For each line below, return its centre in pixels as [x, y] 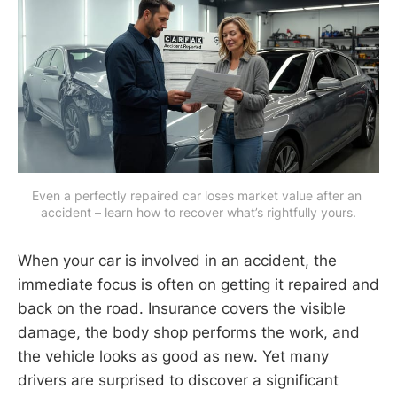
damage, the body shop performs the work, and [189, 332]
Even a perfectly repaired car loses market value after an [197, 195]
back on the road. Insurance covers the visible [182, 308]
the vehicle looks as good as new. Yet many [173, 356]
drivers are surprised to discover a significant [178, 380]
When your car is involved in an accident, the [177, 260]
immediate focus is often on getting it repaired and [198, 284]
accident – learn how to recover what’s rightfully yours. [198, 212]
